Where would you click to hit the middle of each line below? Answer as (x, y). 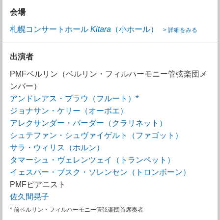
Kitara (101, 29)
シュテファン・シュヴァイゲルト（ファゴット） (96, 135)
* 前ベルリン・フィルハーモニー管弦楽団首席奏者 (77, 210)
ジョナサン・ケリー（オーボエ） (69, 111)
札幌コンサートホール (50, 29)
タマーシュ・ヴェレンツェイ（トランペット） (92, 160)
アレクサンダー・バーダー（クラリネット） (88, 123)
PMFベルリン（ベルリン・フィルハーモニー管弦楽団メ (109, 74)
